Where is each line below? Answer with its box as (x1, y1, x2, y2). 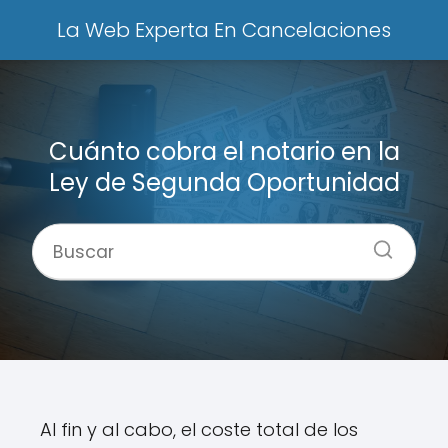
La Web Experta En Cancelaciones (57, 16, 391, 44)
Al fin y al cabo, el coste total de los (40, 417, 358, 442)
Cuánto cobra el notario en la (48, 134, 400, 168)
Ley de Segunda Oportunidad (48, 165, 400, 199)
